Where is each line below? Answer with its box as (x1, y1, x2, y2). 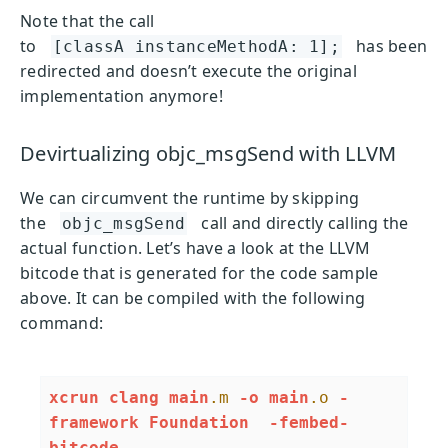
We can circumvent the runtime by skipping (20, 187, 360, 210)
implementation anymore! (20, 84, 223, 107)
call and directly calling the (201, 212, 409, 235)
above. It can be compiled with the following (20, 287, 365, 310)
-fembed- (269, 413, 349, 433)
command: (20, 312, 103, 335)
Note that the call (20, 9, 155, 32)
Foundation (149, 413, 249, 433)
